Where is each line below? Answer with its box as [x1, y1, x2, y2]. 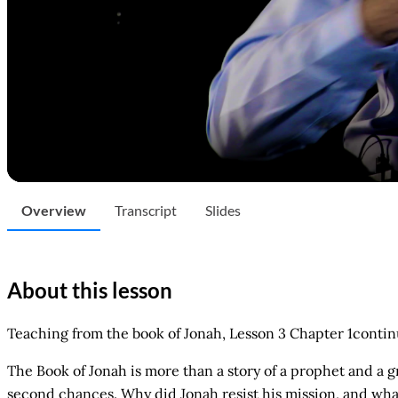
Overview [21, 202, 86, 219]
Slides [205, 202, 241, 219]
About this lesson [7, 276, 172, 303]
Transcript [115, 202, 177, 219]
